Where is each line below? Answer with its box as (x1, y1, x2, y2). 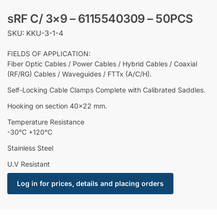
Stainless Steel (7, 143, 53, 152)
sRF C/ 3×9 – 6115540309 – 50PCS (7, 11, 193, 26)
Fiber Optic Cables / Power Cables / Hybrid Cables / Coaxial (7, 59, 197, 68)
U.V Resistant (7, 159, 50, 168)
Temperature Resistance (7, 117, 84, 126)
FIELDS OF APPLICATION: (7, 49, 91, 58)
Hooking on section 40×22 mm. (7, 101, 107, 110)
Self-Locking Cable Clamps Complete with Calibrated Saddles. (7, 85, 205, 94)
